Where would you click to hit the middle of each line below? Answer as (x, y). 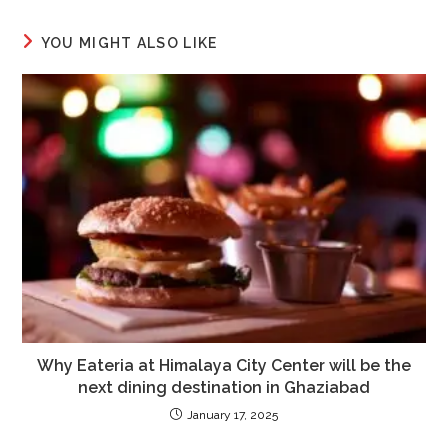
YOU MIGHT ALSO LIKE (129, 42)
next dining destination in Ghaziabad (224, 387)
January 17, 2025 (232, 414)
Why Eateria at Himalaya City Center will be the (224, 365)
